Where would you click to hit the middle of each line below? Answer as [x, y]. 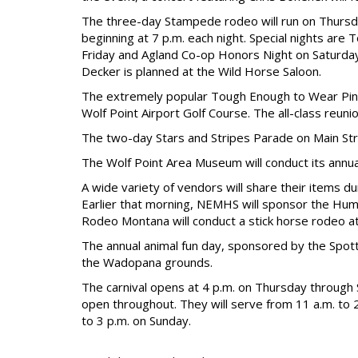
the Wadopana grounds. [147, 262]
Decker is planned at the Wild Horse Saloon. [201, 71]
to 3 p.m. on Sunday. [136, 320]
